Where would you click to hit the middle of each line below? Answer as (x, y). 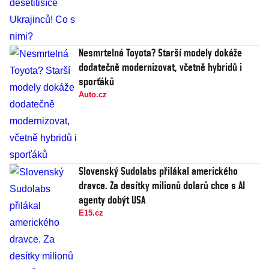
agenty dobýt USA (112, 200)
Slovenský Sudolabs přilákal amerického (158, 171)
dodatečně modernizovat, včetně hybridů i (160, 67)
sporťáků (96, 82)
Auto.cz (93, 95)
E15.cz (91, 213)
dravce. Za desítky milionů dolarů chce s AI (162, 186)
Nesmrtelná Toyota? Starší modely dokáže (160, 53)
